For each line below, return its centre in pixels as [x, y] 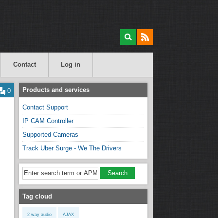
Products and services [56, 90]
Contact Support [45, 107]
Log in [71, 64]
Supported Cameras [51, 134]
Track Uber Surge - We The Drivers [72, 148]
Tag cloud [37, 196]
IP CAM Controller [48, 121]
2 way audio [40, 214]
